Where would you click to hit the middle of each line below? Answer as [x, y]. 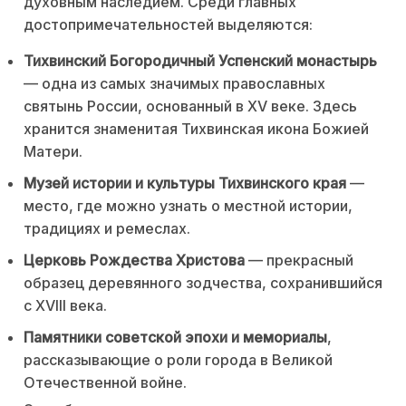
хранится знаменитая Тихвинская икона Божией [196, 129]
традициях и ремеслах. [107, 229]
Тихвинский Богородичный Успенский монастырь [200, 61]
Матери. [53, 152]
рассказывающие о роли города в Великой [178, 360]
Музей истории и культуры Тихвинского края [185, 184]
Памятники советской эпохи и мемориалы [175, 338]
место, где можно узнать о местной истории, [188, 206]
